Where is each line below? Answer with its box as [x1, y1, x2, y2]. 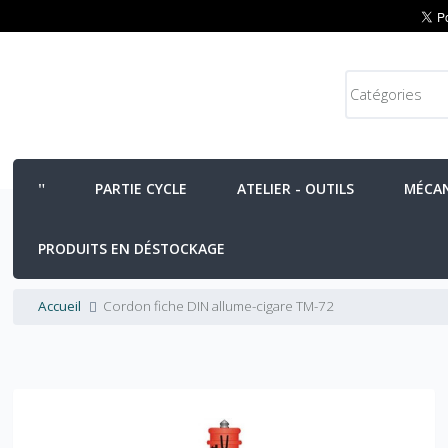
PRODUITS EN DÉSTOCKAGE [38, 239, 226, 258]
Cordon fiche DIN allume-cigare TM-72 [103, 297, 335, 315]
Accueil [38, 297, 82, 315]
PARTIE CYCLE [95, 179, 188, 198]
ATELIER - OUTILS [237, 179, 355, 198]
